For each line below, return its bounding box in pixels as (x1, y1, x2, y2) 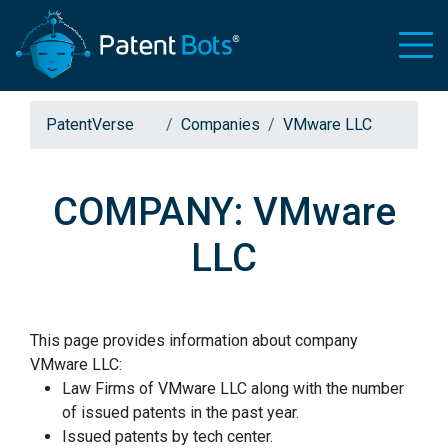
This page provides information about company (30, 331, 358, 350)
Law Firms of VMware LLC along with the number (62, 379, 404, 398)
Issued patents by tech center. (62, 427, 273, 446)
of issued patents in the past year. (62, 403, 299, 422)
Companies (181, 115, 260, 134)
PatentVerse (46, 115, 138, 134)
